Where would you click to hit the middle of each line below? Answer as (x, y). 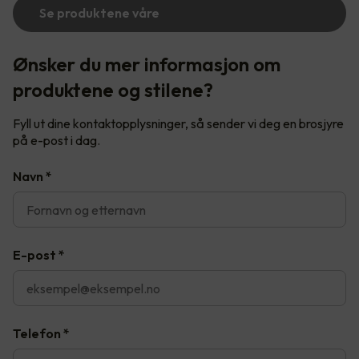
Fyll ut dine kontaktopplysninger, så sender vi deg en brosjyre (178, 124)
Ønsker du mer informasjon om (147, 65)
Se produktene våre (99, 13)
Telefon (37, 334)
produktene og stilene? (113, 90)
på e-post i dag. (58, 141)
